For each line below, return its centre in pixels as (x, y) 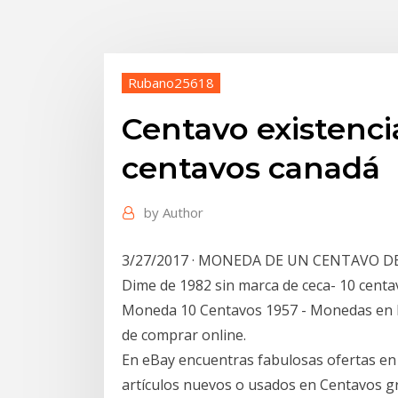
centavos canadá (251, 168)
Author (183, 213)
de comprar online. (184, 334)
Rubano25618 (171, 82)
